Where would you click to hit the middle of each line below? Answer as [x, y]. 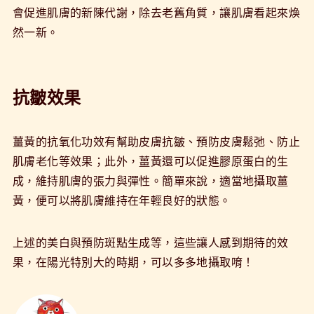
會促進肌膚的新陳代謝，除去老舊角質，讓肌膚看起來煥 [156, 12]
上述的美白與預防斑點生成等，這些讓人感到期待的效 [150, 242]
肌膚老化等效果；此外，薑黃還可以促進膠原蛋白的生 [150, 161]
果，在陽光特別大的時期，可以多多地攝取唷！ [133, 261]
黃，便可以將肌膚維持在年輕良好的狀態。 [122, 200]
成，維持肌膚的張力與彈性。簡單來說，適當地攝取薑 [150, 180]
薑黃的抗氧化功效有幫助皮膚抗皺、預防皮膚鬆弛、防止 [156, 141]
